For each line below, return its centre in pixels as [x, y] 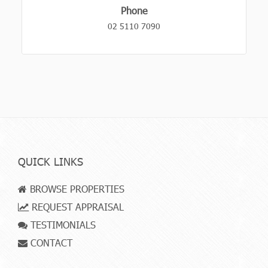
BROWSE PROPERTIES [76, 188]
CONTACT [50, 242]
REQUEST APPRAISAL [76, 206]
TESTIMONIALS [62, 224]
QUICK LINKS [51, 161]
